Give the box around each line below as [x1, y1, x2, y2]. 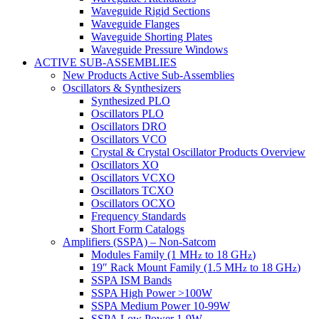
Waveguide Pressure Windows [91, 43, 228, 56]
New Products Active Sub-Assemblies [63, 68, 234, 81]
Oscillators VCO [91, 132, 167, 145]
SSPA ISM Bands [91, 273, 172, 286]
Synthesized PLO [91, 94, 170, 107]
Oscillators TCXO [91, 184, 174, 197]
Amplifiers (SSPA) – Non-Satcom [63, 235, 216, 248]
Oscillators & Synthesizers [63, 81, 181, 94]
